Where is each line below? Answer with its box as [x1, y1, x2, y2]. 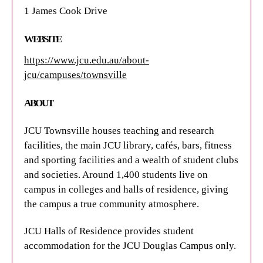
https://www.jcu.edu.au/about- [24, 55, 149, 66]
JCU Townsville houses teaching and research [24, 124, 214, 136]
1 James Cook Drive [24, 5, 107, 17]
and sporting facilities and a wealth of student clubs [24, 154, 238, 166]
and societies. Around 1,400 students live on [24, 168, 208, 180]
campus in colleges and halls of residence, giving [24, 183, 228, 195]
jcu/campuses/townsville [24, 69, 127, 81]
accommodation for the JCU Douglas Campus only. [24, 240, 238, 251]
